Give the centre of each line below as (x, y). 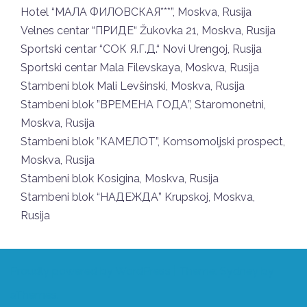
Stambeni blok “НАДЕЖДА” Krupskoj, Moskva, (138, 197)
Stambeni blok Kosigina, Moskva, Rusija (120, 178)
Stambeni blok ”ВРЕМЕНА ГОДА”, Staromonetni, (143, 104)
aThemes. (35, 295)
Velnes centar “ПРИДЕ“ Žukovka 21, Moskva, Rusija (148, 30)
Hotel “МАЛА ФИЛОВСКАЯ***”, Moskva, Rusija (136, 12)
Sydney (239, 271)
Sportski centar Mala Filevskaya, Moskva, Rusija (140, 67)
